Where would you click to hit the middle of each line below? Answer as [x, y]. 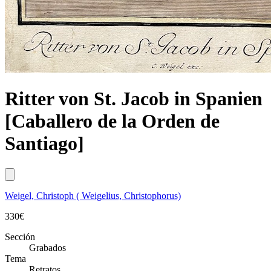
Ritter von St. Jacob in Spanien [134, 99]
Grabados [47, 247]
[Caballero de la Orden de [112, 121]
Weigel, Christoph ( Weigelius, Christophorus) [93, 195]
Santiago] [44, 144]
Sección [20, 237]
